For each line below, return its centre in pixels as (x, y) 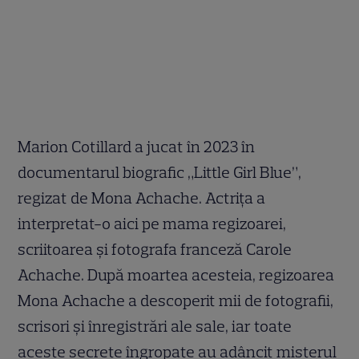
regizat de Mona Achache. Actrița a (142, 198)
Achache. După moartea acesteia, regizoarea (176, 274)
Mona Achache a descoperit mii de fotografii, (176, 300)
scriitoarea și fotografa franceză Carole (155, 249)
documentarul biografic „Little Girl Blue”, (160, 172)
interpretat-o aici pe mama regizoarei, (152, 223)
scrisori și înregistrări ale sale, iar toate (155, 326)
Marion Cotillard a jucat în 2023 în (137, 146)
